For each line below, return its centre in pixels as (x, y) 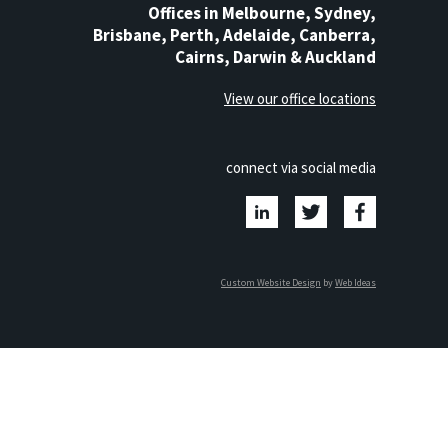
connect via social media (301, 168)
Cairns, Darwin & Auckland (275, 57)
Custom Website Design (271, 283)
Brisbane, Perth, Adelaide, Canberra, (234, 35)
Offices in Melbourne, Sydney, (262, 13)
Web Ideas (355, 283)
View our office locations (300, 99)
